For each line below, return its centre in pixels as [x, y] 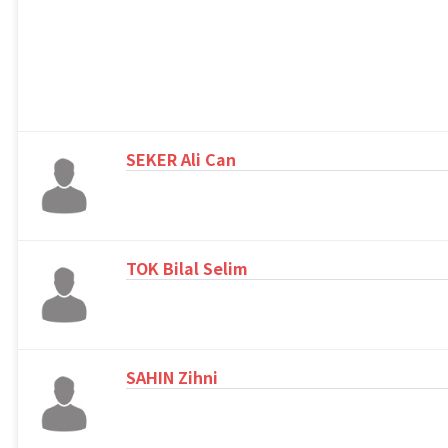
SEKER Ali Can [181, 159]
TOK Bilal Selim [187, 268]
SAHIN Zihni [172, 377]
